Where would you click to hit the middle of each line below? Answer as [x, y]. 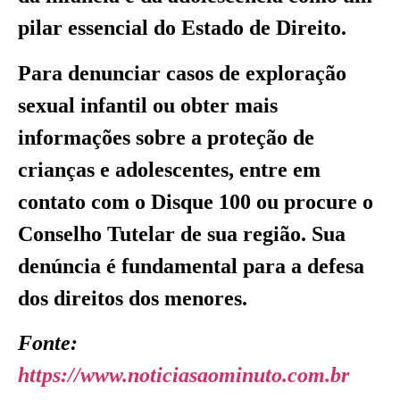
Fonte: [48, 343]
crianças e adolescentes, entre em [169, 169]
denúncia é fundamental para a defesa [191, 266]
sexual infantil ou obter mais [148, 105]
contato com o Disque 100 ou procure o [196, 201]
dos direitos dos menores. [133, 298]
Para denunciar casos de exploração [182, 73]
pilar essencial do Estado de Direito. [182, 28]
